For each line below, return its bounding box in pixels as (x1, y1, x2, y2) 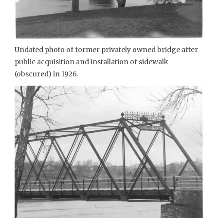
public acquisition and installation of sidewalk (15, 57, 168, 67)
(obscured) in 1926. (15, 70, 78, 79)
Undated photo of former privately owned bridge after (15, 45, 198, 54)
